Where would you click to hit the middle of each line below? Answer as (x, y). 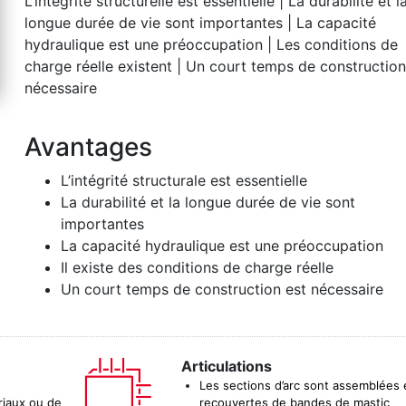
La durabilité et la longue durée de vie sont (208, 202)
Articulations (226, 366)
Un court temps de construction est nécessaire (222, 289)
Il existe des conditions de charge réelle (198, 267)
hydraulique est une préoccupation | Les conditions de (212, 44)
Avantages (89, 147)
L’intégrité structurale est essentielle (184, 180)
